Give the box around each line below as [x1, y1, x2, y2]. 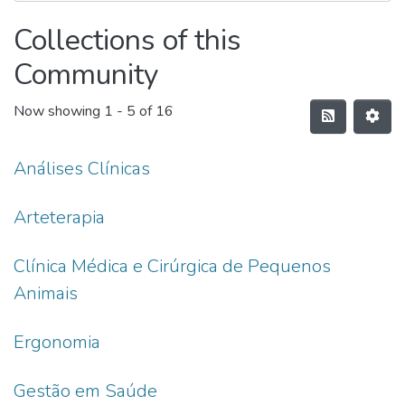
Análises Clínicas [14, 156, 150, 181]
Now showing [14, 101, 104, 122]
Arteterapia [14, 205, 105, 230]
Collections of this [14, 21, 241, 60]
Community [14, 55, 158, 94]
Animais [14, 281, 78, 306]
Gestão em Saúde [14, 379, 157, 403]
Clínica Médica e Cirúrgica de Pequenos [14, 254, 331, 278]
